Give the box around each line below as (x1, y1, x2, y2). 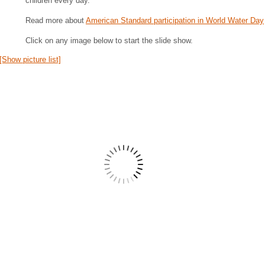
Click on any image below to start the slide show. (25, 36, 193, 45)
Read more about (25, 16, 86, 25)
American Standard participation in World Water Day (86, 16, 264, 25)
